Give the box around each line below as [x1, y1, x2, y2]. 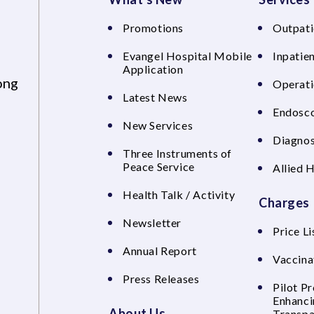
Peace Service [123, 160, 195, 173]
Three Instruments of [123, 146, 233, 160]
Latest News [123, 90, 188, 104]
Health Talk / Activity [123, 188, 235, 201]
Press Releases [123, 272, 200, 285]
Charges [259, 195, 310, 210]
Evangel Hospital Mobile [123, 49, 252, 62]
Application [123, 62, 184, 76]
